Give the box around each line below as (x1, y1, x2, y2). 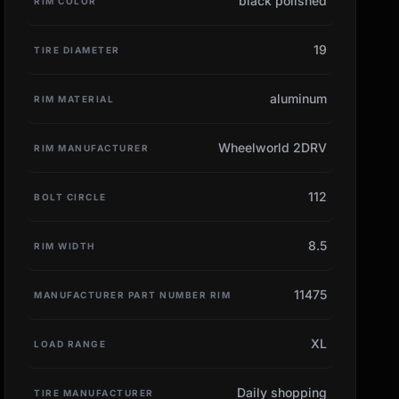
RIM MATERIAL (34, 93, 115, 104)
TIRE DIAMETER (34, 44, 120, 55)
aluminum (269, 90, 327, 106)
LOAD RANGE (34, 338, 107, 349)
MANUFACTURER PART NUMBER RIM (34, 289, 232, 300)
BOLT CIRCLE (34, 191, 107, 202)
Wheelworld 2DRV (217, 139, 327, 155)
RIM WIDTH (34, 240, 95, 251)
